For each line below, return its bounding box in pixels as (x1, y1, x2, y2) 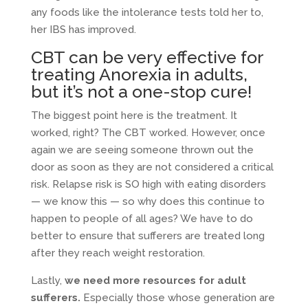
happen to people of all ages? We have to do (30, 212, 253, 225)
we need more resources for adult (64, 274, 246, 287)
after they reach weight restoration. (30, 246, 205, 259)
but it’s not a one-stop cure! (30, 80, 252, 102)
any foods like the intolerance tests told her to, (30, 5, 263, 19)
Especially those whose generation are (80, 291, 275, 304)
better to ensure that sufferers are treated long (30, 229, 265, 242)
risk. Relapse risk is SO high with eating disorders (30, 177, 266, 190)
